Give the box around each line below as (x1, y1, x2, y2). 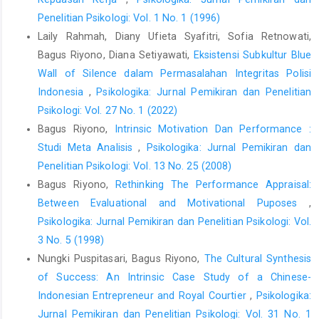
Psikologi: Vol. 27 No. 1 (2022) (38, 104, 178, 116)
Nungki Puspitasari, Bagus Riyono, (38, 252, 204, 264)
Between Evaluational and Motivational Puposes (38, 197, 309, 209)
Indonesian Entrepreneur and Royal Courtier (38, 289, 251, 301)
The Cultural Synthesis (204, 252, 312, 264)
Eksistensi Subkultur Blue (193, 48, 311, 61)
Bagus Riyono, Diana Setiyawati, (38, 48, 194, 61)
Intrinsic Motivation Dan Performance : (115, 122, 311, 135)
